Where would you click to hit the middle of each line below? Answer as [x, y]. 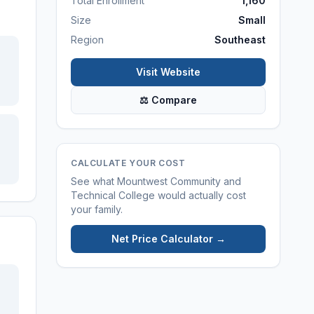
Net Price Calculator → [168, 239]
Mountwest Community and [179, 181]
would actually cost [200, 195]
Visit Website [168, 72]
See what [94, 181]
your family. [97, 209]
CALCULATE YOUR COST [128, 163]
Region [87, 40]
